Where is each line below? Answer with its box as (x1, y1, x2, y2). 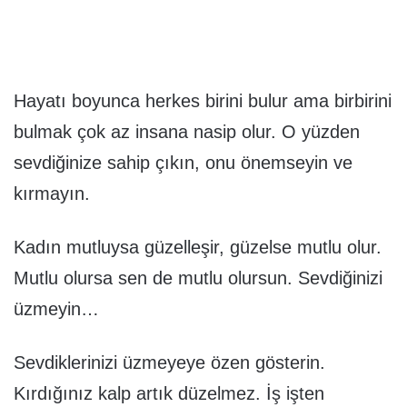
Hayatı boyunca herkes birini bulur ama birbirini (14, 90, 392, 111)
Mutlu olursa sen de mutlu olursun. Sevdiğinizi (14, 267, 382, 288)
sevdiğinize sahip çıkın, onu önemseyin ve (14, 152, 352, 173)
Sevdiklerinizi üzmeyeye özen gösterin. (14, 352, 325, 372)
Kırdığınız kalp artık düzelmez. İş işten (14, 382, 324, 403)
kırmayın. (14, 183, 90, 203)
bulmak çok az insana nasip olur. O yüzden (14, 121, 360, 142)
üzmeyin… (14, 298, 99, 319)
